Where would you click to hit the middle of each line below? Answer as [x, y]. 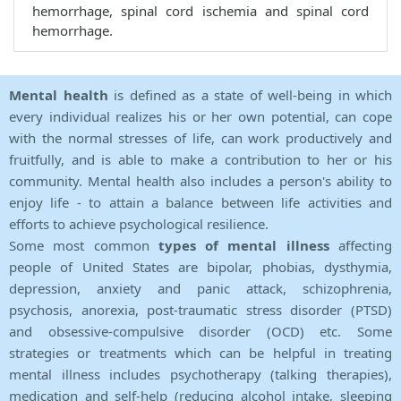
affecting [361, 246]
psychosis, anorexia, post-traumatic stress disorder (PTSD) [200, 310]
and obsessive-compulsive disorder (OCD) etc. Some [200, 332]
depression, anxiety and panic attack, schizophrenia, [200, 289]
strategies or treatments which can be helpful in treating [200, 353]
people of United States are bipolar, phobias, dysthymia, [200, 267]
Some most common [84, 246]
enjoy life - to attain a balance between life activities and [200, 203]
